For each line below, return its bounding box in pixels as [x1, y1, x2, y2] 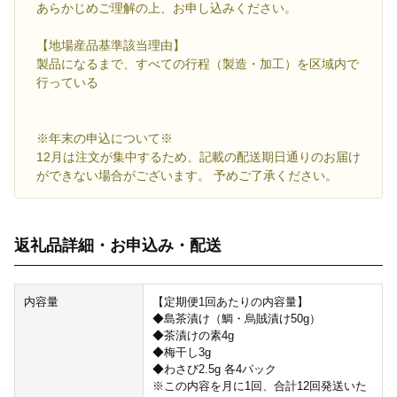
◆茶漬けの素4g [152, 329, 234, 343]
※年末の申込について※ [36, 131, 173, 146]
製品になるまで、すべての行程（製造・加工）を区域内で [36, 57, 359, 72]
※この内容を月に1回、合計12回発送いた [152, 379, 367, 393]
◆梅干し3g [152, 346, 211, 360]
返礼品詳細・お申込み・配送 [14, 237, 222, 255]
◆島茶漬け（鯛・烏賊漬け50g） [152, 312, 321, 326]
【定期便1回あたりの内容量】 [152, 295, 308, 309]
